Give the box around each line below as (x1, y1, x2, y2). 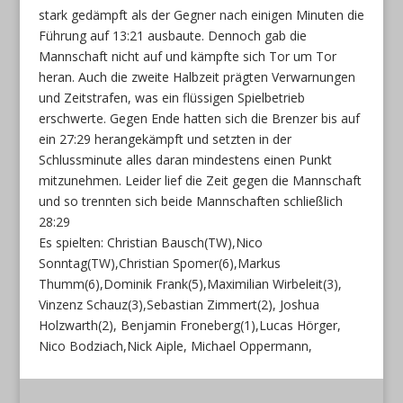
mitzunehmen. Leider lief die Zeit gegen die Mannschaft (38, 171, 362, 189)
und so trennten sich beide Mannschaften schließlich (38, 192, 343, 210)
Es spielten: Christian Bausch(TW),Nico (38, 233, 263, 251)
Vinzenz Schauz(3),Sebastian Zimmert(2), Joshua (38, 295, 319, 313)
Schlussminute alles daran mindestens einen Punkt (38, 150, 332, 168)
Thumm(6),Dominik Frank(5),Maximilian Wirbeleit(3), (38, 274, 342, 292)
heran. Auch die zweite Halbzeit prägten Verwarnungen (38, 67, 355, 85)
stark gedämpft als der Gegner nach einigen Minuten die (38, 5, 364, 23)
